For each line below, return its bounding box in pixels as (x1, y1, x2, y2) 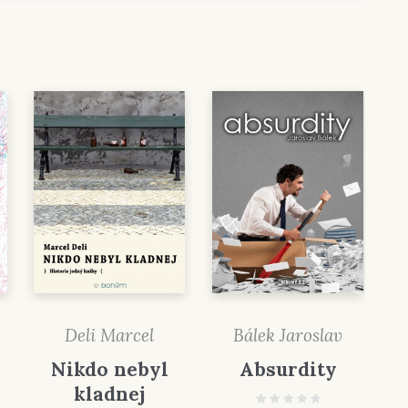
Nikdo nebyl (50, 356, 168, 382)
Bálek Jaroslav (233, 323, 343, 346)
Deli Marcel (65, 323, 155, 346)
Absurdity (239, 356, 337, 382)
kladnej (73, 381, 146, 406)
